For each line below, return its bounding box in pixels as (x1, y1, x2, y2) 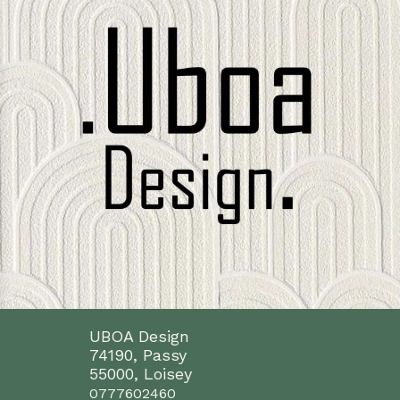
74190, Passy (89, 346, 187, 365)
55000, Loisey (89, 364, 192, 384)
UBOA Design (89, 327, 189, 346)
